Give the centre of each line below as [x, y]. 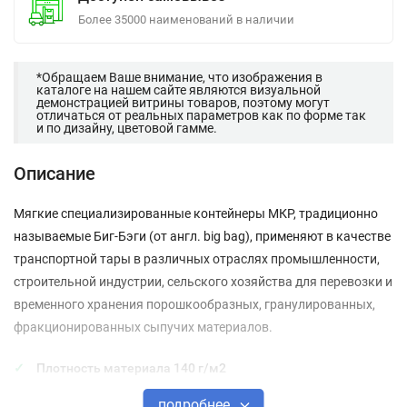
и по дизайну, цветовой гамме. [127, 128]
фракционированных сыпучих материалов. [143, 327]
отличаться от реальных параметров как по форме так [201, 115]
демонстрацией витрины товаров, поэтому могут [183, 103]
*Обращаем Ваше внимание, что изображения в [179, 77]
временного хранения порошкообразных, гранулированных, [194, 304]
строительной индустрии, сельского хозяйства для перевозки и [203, 282]
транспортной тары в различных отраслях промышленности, [197, 259]
